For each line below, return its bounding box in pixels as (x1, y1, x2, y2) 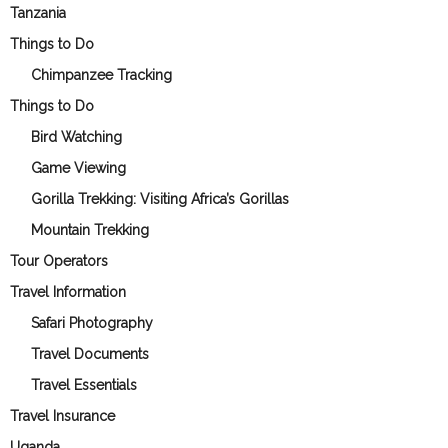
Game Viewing (31, 159, 126, 176)
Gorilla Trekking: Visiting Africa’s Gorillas (31, 190, 289, 207)
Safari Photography (31, 314, 153, 331)
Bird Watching (31, 128, 122, 145)
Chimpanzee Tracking (31, 66, 172, 83)
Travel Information (10, 283, 126, 300)
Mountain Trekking (31, 221, 149, 238)
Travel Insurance (10, 407, 115, 424)
